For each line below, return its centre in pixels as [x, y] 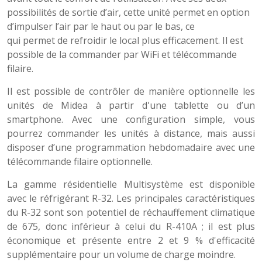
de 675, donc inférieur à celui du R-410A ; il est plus [131, 226]
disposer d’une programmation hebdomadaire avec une [131, 147]
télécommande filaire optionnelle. [80, 161]
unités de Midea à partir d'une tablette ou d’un [131, 105]
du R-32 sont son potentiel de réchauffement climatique [131, 212]
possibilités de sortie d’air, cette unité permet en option [128, 12]
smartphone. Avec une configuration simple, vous [131, 119]
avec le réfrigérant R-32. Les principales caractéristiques [131, 198]
